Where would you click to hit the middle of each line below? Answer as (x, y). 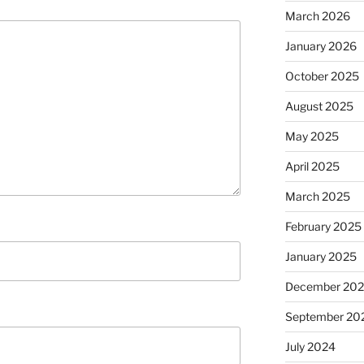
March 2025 (317, 197)
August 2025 (319, 106)
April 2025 (312, 167)
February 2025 (323, 227)
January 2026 (321, 46)
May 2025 (312, 136)
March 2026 (317, 16)
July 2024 (310, 347)
